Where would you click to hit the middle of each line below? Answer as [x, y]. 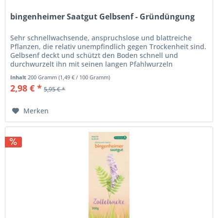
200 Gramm [43, 77]
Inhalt [19, 77]
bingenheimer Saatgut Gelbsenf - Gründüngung [103, 16]
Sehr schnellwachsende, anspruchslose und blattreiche [101, 37]
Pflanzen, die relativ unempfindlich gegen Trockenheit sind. [109, 46]
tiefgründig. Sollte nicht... [52, 73]
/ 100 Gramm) [92, 77]
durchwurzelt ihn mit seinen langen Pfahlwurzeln [92, 64]
